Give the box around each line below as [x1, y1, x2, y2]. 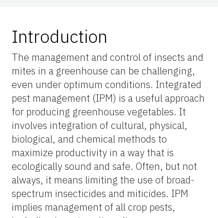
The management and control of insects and [12, 50, 203, 64]
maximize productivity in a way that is [12, 145, 174, 159]
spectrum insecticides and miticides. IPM [12, 186, 188, 200]
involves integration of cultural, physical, [12, 118, 187, 132]
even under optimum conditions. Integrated [12, 77, 201, 91]
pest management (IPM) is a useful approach [12, 91, 205, 105]
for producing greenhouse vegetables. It [12, 105, 186, 118]
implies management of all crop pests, [12, 200, 175, 214]
